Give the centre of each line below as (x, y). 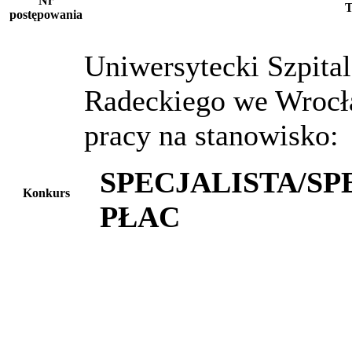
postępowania (46, 14)
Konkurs (46, 192)
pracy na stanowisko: (211, 135)
